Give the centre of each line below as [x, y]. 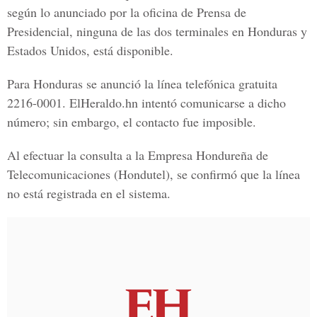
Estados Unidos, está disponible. [90, 50]
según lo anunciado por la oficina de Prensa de [127, 12]
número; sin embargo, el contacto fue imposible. [132, 122]
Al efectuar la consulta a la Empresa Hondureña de [138, 155]
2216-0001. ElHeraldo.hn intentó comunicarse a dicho [146, 103]
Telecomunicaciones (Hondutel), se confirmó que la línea [154, 174]
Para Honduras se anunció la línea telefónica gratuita [142, 83]
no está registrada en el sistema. [89, 193]
